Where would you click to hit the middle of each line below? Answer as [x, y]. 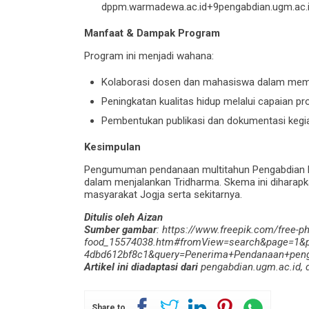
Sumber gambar [120, 229]
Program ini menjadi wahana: [149, 56]
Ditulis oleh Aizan [123, 217]
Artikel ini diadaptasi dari [141, 267]
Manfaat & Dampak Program [152, 33]
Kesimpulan [112, 147]
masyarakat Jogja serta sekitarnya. [163, 194]
